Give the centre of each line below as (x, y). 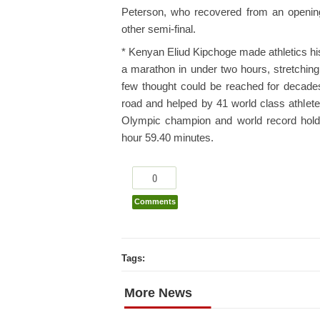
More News (158, 292)
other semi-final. (159, 29)
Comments (155, 201)
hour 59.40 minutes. (167, 137)
